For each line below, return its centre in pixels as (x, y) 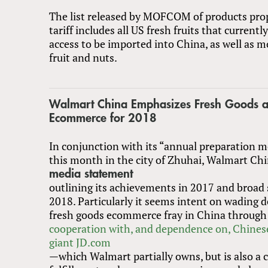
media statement (91, 173)
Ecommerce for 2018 (103, 118)
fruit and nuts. (83, 57)
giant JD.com (80, 242)
